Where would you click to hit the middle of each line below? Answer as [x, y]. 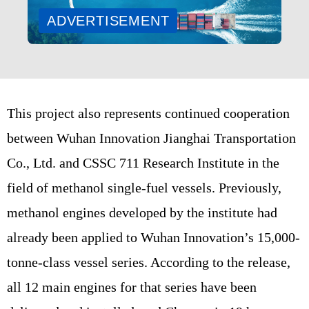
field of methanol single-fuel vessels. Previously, [144, 187]
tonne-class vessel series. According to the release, [149, 262]
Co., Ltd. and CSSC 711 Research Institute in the [143, 162]
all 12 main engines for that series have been [132, 287]
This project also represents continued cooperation [148, 113]
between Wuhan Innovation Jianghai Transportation [151, 138]
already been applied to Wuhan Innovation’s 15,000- [153, 237]
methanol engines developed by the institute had [142, 212]
